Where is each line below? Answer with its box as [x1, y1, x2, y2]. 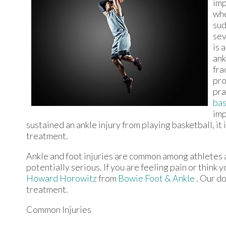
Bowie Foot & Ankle [118, 172, 196, 184]
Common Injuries [26, 203, 91, 215]
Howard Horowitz [26, 172, 97, 184]
